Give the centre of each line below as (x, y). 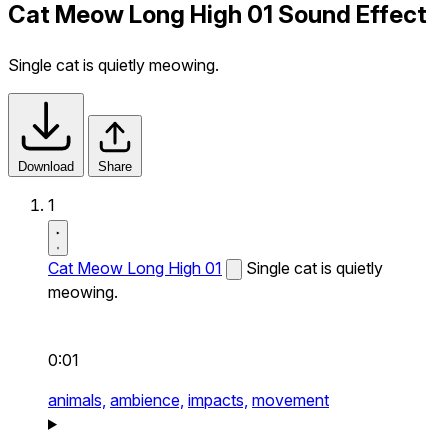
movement (290, 399)
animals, (77, 399)
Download (46, 166)
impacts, (218, 399)
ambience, (147, 399)
